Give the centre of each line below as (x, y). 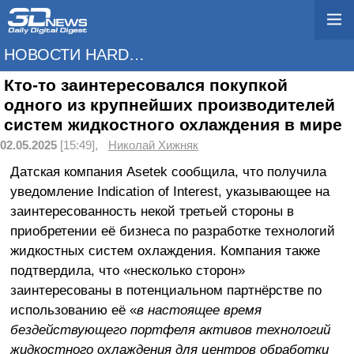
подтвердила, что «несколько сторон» (127, 270)
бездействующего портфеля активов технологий (170, 329)
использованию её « (73, 309)
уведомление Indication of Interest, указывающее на (169, 191)
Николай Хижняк (153, 145)
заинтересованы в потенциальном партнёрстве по (166, 290)
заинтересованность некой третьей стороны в (152, 211)
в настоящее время (199, 309)
